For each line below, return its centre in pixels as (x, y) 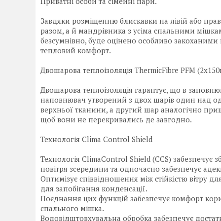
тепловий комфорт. (76, 51)
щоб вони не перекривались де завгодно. (116, 120)
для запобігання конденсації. (94, 189)
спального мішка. (72, 208)
